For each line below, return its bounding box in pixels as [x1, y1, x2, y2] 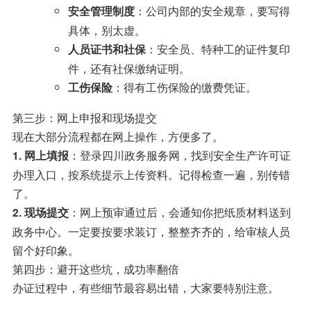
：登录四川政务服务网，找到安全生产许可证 [68, 146, 291, 162]
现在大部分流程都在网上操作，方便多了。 [12, 128, 224, 144]
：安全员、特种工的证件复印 [145, 41, 290, 57]
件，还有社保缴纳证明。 [67, 60, 190, 76]
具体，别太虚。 [67, 22, 146, 38]
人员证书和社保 [67, 42, 146, 58]
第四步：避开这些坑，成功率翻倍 [12, 260, 179, 276]
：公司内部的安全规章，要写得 [134, 3, 290, 19]
